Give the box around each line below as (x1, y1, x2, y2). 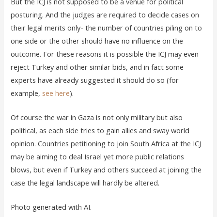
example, (11, 88, 43, 98)
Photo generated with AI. (11, 202, 92, 212)
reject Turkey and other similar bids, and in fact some (11, 62, 184, 72)
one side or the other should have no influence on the (11, 35, 184, 46)
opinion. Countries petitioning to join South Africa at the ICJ (11, 139, 201, 149)
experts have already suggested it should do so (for (11, 75, 179, 85)
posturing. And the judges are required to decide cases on (11, 9, 200, 19)
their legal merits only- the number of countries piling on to (11, 22, 202, 32)
